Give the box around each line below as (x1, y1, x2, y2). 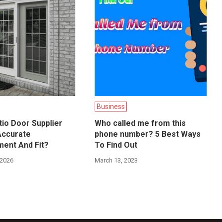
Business (97, 103, 125, 111)
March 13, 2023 (95, 157, 138, 165)
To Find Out (95, 140, 138, 150)
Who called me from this (95, 118, 186, 128)
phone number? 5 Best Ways (95, 129, 201, 139)
